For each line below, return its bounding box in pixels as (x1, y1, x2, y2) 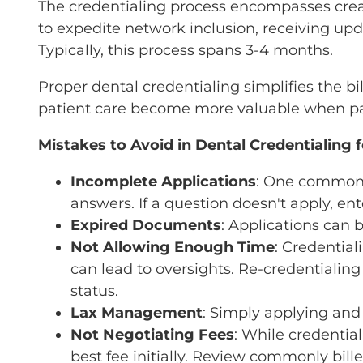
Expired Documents (70, 216, 221, 234)
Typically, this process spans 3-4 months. (38, 41, 333, 59)
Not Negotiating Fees (70, 325, 234, 344)
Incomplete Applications (70, 172, 256, 190)
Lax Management (70, 303, 203, 322)
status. (70, 281, 118, 300)
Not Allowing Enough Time (70, 237, 275, 256)
